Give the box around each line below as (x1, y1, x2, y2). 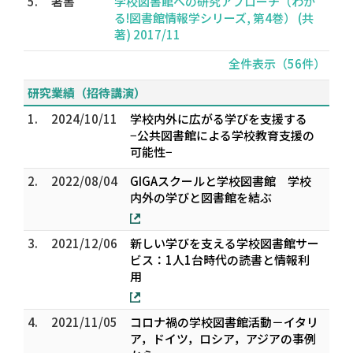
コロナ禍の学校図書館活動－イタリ (130, 314, 318, 330)
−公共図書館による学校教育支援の (130, 127, 314, 143)
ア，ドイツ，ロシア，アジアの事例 (130, 330, 316, 347)
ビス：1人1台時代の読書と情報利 (130, 251, 310, 268)
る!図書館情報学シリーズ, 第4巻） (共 (114, 9, 314, 26)
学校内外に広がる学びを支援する (130, 110, 319, 127)
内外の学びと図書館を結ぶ (130, 189, 272, 206)
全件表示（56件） (229, 55, 325, 72)
